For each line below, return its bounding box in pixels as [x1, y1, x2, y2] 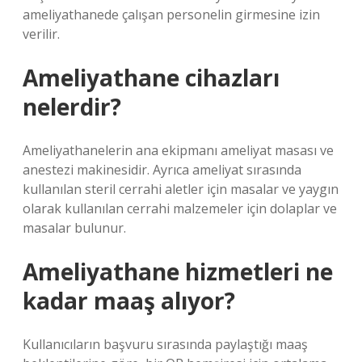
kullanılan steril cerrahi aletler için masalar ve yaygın [23, 180, 339, 198]
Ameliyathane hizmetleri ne [23, 256, 333, 287]
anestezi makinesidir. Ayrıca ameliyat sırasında [23, 161, 301, 179]
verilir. [23, 25, 60, 43]
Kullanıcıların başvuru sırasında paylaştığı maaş [23, 335, 308, 353]
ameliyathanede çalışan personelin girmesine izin [23, 6, 320, 23]
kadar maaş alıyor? [23, 285, 235, 316]
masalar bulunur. [23, 219, 126, 237]
